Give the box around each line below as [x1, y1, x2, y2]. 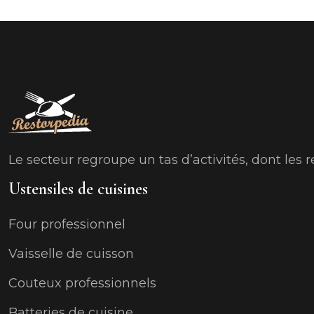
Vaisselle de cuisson [8, 246, 134, 261]
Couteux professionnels [8, 275, 156, 291]
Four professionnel [8, 217, 125, 232]
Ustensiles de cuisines [8, 179, 148, 199]
